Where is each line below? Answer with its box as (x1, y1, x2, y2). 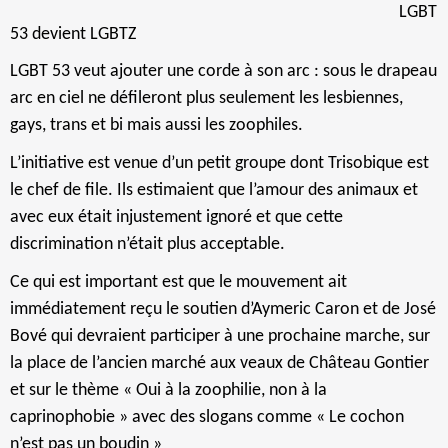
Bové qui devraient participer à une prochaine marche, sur (10, 326, 430, 346)
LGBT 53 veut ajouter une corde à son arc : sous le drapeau (10, 61, 437, 81)
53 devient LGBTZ (10, 24, 136, 44)
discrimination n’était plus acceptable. (10, 234, 285, 254)
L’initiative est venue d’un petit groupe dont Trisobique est (10, 153, 429, 173)
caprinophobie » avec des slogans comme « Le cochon (10, 407, 404, 427)
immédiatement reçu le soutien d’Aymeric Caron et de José (10, 299, 436, 319)
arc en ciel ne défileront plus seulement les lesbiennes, (10, 88, 403, 108)
